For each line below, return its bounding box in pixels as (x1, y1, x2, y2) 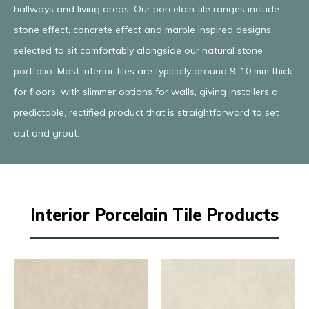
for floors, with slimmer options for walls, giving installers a (14, 85, 278, 98)
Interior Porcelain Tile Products (30, 203, 279, 225)
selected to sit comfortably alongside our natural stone (14, 43, 263, 57)
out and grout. (14, 126, 79, 139)
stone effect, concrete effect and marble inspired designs (14, 23, 271, 36)
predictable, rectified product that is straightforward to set (14, 106, 279, 119)
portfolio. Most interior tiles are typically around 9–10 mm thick (14, 64, 292, 77)
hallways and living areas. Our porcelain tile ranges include (14, 2, 279, 15)
